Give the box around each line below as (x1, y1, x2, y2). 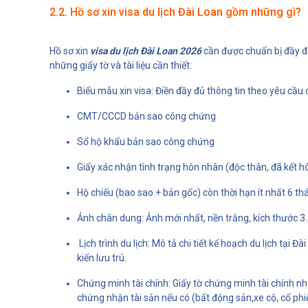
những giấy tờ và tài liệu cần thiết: (49, 59, 192, 71)
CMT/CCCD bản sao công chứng (77, 110, 216, 122)
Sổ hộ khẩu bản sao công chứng (77, 135, 214, 147)
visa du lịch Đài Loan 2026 (88, 45, 201, 56)
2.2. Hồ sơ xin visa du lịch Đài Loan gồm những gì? (49, 5, 301, 19)
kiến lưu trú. (77, 252, 126, 263)
